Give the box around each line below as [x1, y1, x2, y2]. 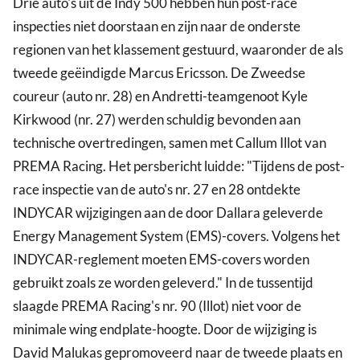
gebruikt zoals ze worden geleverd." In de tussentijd [13, 274, 313, 292]
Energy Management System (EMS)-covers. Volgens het [13, 227, 340, 245]
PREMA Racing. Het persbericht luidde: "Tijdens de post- [13, 157, 345, 175]
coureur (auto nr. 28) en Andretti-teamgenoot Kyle [13, 88, 308, 105]
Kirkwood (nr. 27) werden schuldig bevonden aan [13, 111, 301, 129]
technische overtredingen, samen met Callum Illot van [13, 134, 326, 152]
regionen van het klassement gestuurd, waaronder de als [13, 41, 343, 59]
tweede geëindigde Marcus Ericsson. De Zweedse [13, 64, 305, 82]
